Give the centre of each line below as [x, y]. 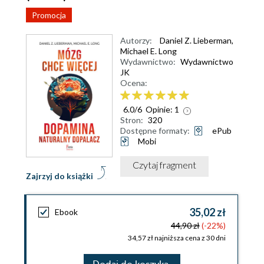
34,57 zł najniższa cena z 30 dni [177, 238]
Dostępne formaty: [155, 130]
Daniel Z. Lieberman [196, 40]
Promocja [49, 15]
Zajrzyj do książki [60, 176]
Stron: [132, 120]
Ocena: [134, 83]
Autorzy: [136, 40]
